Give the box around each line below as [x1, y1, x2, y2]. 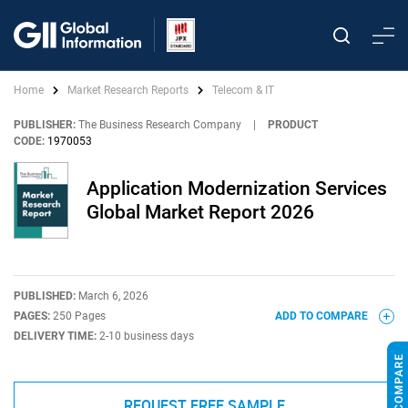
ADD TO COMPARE [275, 310, 371, 322]
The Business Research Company [78, 118, 241, 131]
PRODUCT [268, 118, 318, 131]
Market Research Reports [67, 84, 189, 97]
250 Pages [53, 310, 106, 322]
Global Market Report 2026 [87, 201, 314, 223]
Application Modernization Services [87, 178, 387, 199]
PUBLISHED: [14, 290, 78, 302]
